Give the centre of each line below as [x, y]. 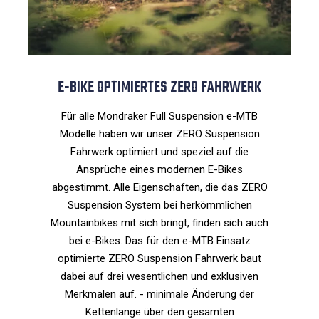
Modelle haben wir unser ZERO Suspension [159, 134]
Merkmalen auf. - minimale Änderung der [159, 294]
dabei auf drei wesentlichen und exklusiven [159, 277]
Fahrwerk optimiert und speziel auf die [159, 152]
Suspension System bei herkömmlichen [159, 205]
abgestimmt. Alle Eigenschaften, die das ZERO [159, 188]
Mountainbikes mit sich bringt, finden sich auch [159, 223]
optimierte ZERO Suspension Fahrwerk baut [159, 259]
